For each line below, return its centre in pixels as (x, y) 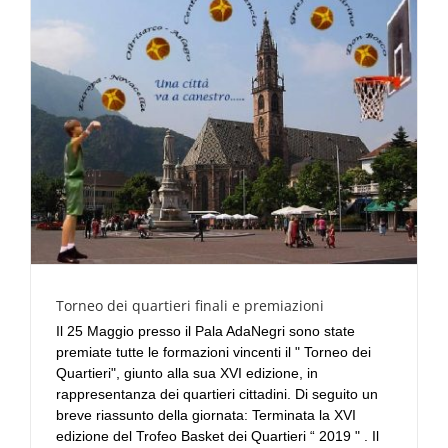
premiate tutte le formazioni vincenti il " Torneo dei (213, 352)
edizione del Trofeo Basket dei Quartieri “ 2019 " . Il (217, 436)
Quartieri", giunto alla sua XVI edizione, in (187, 373)
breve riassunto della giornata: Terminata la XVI (206, 415)
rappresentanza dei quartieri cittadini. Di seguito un (217, 394)
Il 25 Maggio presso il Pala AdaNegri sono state (205, 331)
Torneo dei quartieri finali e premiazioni (190, 306)
